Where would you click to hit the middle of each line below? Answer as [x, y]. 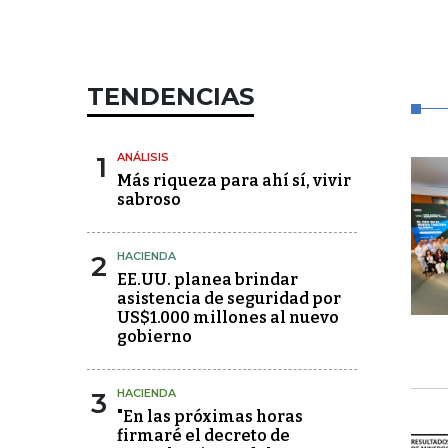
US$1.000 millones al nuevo [228, 318]
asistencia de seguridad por [229, 299]
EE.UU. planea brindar [207, 280]
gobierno [154, 337]
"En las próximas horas [210, 417]
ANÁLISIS [143, 157]
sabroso [149, 200]
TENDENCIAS [170, 97]
